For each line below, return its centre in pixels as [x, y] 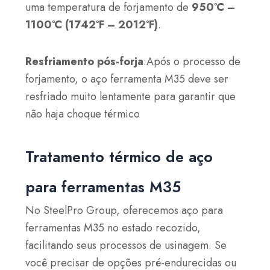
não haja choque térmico [83, 114]
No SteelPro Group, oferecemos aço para [124, 211]
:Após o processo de [192, 61]
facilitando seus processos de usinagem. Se [126, 246]
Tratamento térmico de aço [119, 157]
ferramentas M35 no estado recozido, [113, 228]
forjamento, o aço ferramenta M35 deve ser [127, 79]
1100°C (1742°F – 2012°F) [92, 25]
